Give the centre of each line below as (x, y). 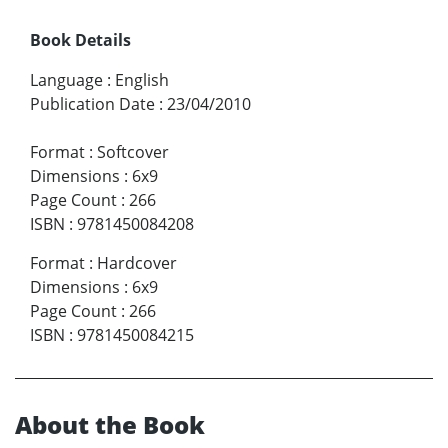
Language (66, 80)
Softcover (133, 152)
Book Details (80, 40)
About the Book (110, 425)
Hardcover (137, 263)
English (142, 80)
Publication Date (92, 104)
